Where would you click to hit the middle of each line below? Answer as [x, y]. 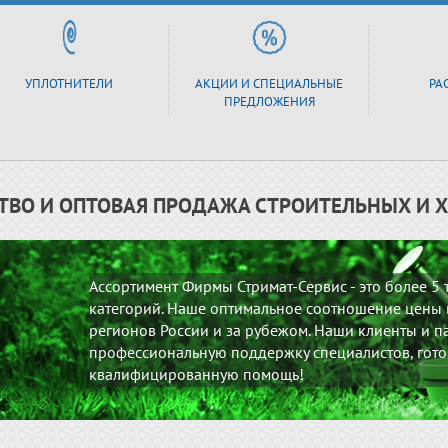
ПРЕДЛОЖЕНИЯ [269, 101]
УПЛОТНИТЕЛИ [69, 83]
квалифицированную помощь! [196, 374]
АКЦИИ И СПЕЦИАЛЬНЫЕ [269, 83]
